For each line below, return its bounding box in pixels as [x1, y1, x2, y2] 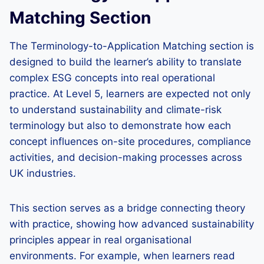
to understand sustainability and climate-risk [9, 104, 222, 115]
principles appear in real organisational [9, 234, 192, 246]
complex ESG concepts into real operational [9, 72, 215, 84]
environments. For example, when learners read [9, 250, 235, 262]
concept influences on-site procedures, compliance [9, 136, 251, 147]
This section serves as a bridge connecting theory [9, 202, 245, 214]
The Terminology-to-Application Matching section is [9, 40, 254, 52]
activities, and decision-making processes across [9, 151, 242, 163]
